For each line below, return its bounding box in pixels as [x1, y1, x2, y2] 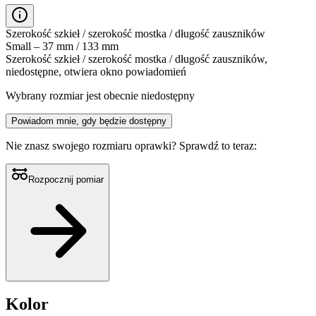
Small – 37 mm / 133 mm [6, 39, 119, 52]
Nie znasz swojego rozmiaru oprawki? [6, 139, 179, 152]
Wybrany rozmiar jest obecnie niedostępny [6, 89, 195, 102]
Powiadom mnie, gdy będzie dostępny [11, 115, 166, 126]
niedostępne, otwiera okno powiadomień [6, 65, 186, 78]
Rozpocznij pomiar [28, 174, 104, 185]
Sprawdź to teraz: [179, 139, 257, 152]
